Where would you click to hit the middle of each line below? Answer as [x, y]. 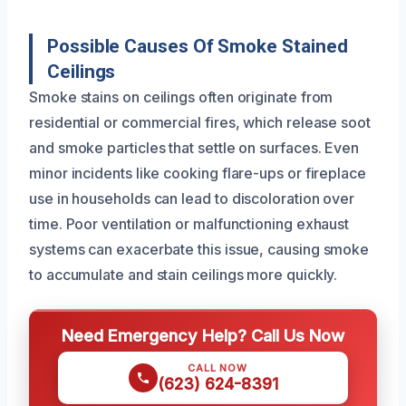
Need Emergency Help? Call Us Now [203, 336]
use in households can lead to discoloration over [192, 199]
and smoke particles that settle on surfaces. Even [194, 148]
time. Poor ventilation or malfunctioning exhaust [189, 224]
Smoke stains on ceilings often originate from [181, 97]
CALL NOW [217, 368]
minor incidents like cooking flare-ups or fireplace [198, 174]
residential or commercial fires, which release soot [200, 123]
